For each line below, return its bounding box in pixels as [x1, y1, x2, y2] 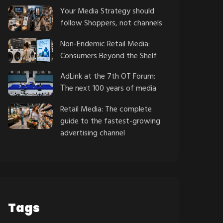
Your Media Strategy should [60, 5, 155, 18]
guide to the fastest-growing [60, 114, 161, 128]
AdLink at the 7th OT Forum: [60, 70, 156, 84]
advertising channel [60, 126, 125, 140]
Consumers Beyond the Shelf [60, 49, 157, 63]
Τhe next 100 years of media [60, 82, 157, 96]
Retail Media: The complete [60, 103, 152, 116]
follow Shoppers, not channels [60, 17, 163, 30]
